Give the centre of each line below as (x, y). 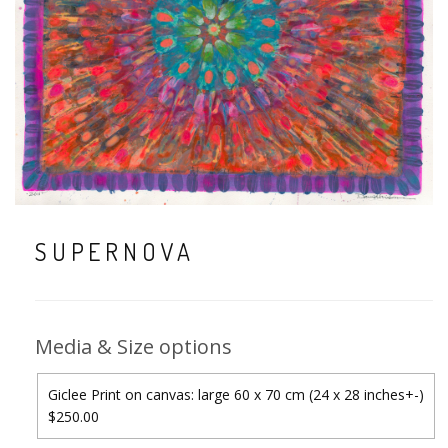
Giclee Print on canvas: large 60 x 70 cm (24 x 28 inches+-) (236, 394)
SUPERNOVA (115, 252)
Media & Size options (133, 346)
